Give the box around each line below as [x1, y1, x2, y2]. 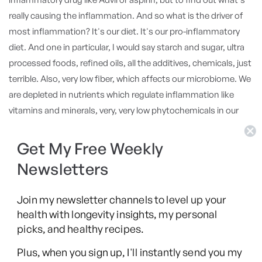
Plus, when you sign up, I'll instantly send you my [17, 246, 243, 259]
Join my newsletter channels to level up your [17, 193, 226, 206]
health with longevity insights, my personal [17, 208, 218, 221]
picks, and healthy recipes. [17, 222, 144, 236]
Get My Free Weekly [17, 139, 163, 159]
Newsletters [17, 159, 109, 179]
